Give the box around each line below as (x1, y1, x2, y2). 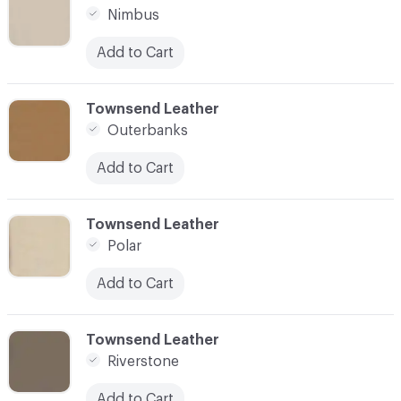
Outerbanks (107, 123, 188, 138)
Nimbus (107, 7, 159, 22)
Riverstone (107, 354, 179, 369)
